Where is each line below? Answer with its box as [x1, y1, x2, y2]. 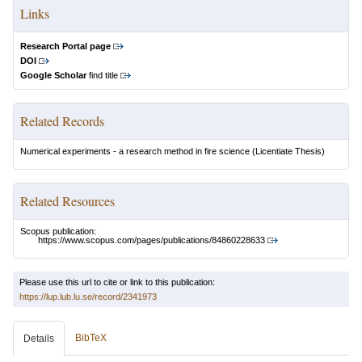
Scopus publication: [20, 226, 96, 236]
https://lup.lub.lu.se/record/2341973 [19, 292, 157, 302]
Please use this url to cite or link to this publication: [19, 277, 215, 288]
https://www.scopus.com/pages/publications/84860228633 [38, 235, 265, 246]
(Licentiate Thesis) [250, 146, 325, 156]
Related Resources [20, 192, 115, 209]
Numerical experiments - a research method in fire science [20, 146, 250, 156]
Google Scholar [20, 70, 86, 80]
